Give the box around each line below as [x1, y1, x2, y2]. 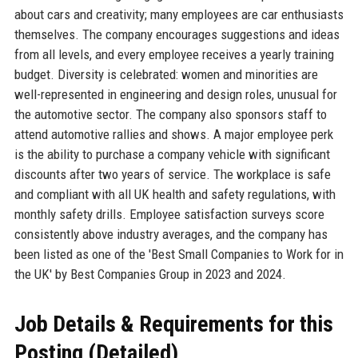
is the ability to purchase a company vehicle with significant [14, 145, 330, 162]
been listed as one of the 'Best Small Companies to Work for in [14, 245, 344, 262]
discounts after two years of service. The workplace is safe [14, 165, 331, 182]
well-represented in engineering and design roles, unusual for [14, 86, 337, 102]
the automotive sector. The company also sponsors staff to [14, 105, 327, 122]
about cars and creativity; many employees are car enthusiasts [14, 6, 344, 22]
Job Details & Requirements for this [14, 310, 333, 337]
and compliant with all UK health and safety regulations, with [14, 185, 336, 202]
